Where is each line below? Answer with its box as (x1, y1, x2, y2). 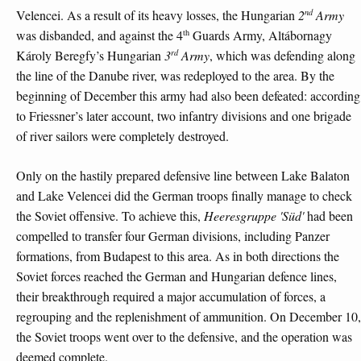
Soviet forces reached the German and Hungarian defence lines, (16, 267, 337, 284)
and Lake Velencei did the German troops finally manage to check (16, 186, 352, 204)
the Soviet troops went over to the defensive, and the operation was (16, 327, 352, 345)
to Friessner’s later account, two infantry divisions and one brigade (16, 107, 351, 125)
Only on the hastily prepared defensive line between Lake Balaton (16, 166, 350, 184)
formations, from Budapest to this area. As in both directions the (16, 247, 339, 264)
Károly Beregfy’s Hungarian (16, 47, 164, 64)
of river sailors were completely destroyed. (16, 127, 229, 145)
